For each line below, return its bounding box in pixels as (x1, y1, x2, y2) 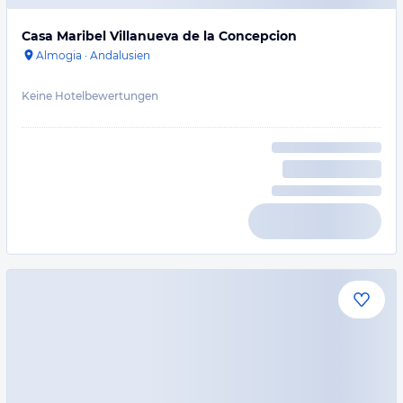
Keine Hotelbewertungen (22, 89, 158, 103)
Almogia (36, 49, 82, 62)
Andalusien (90, 49, 150, 62)
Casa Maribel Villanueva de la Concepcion (22, 28, 297, 44)
